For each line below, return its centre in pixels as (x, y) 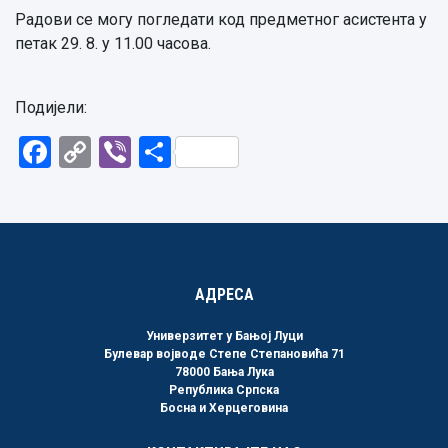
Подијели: (51, 107)
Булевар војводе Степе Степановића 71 (224, 354)
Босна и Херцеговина (224, 408)
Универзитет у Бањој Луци (224, 336)
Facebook (120, 152)
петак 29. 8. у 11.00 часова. (113, 43)
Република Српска (224, 390)
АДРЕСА (224, 294)
